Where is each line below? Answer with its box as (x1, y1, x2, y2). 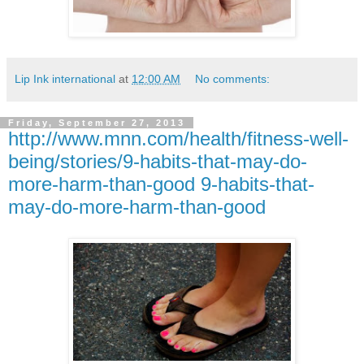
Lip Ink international (15, 72, 115, 86)
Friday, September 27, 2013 (8, 118, 185, 128)
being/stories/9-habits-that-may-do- (8, 150, 307, 173)
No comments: (195, 72, 271, 86)
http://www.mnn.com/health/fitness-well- (8, 128, 349, 150)
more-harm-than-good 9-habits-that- (8, 173, 314, 196)
